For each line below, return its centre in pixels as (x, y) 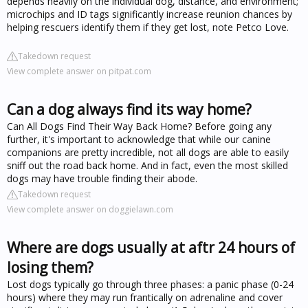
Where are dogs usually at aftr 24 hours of (151, 247)
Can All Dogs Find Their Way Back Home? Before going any (139, 126)
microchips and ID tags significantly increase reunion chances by (150, 14)
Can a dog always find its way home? (129, 109)
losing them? (50, 267)
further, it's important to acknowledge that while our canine (139, 139)
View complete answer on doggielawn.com (90, 209)
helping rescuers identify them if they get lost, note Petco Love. (148, 27)
